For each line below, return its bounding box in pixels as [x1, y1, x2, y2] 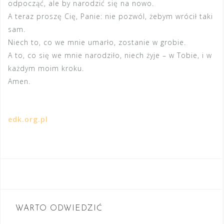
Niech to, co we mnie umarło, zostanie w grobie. [8, 37, 186, 47]
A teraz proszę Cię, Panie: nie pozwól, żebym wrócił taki [8, 11, 213, 21]
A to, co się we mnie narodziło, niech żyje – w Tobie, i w [8, 50, 212, 60]
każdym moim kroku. [8, 63, 84, 73]
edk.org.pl [8, 114, 48, 124]
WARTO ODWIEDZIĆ [15, 204, 102, 212]
